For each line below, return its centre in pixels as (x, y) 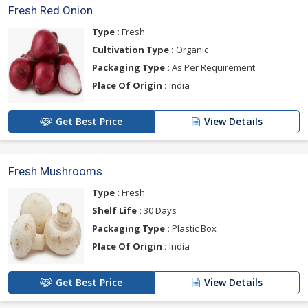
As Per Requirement (212, 68)
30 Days (159, 211)
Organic (191, 50)
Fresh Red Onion (51, 11)
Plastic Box (193, 229)
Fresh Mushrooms (55, 172)
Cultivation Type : (133, 50)
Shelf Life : (117, 211)
